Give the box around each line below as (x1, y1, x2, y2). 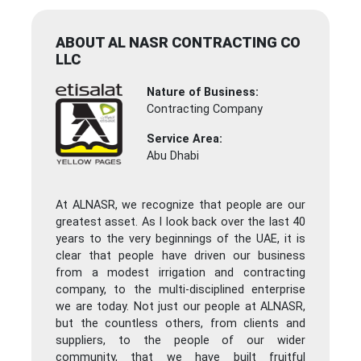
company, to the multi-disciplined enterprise (56, 283, 305, 297)
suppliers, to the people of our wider (56, 334, 305, 348)
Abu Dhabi (147, 149, 200, 164)
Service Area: (147, 132, 223, 147)
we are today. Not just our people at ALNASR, (56, 300, 305, 314)
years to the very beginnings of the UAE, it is (56, 232, 305, 247)
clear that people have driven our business (56, 249, 305, 263)
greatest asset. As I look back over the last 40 (56, 215, 305, 230)
